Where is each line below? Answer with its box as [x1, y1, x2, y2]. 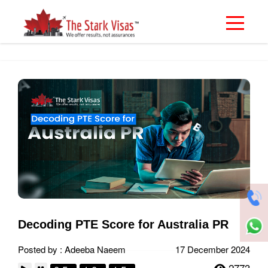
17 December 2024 [175, 243, 250, 255]
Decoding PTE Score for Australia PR [18, 218, 229, 231]
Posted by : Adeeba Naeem [18, 243, 126, 255]
